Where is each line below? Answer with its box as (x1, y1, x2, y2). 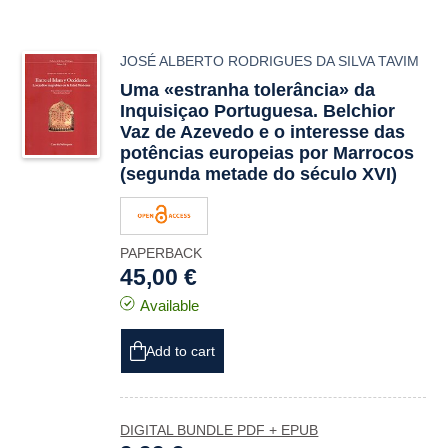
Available (140, 297, 200, 314)
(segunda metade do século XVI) (120, 164, 398, 184)
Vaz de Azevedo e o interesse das (120, 122, 406, 142)
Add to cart (146, 343, 216, 359)
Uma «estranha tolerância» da (120, 80, 376, 100)
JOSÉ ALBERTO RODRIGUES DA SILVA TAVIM (120, 53, 420, 69)
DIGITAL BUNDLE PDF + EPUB (120, 422, 319, 438)
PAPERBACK (120, 245, 203, 261)
